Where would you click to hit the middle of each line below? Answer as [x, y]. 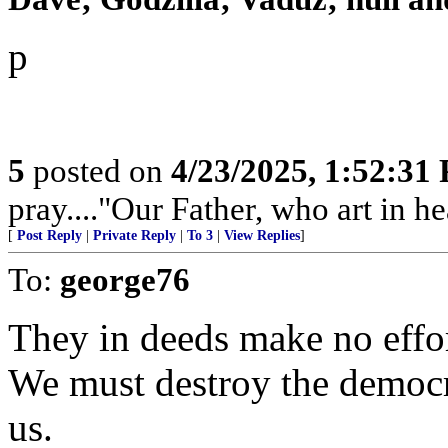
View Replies [262, 235]
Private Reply [134, 235]
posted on [98, 170]
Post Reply [49, 235]
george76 [125, 279]
